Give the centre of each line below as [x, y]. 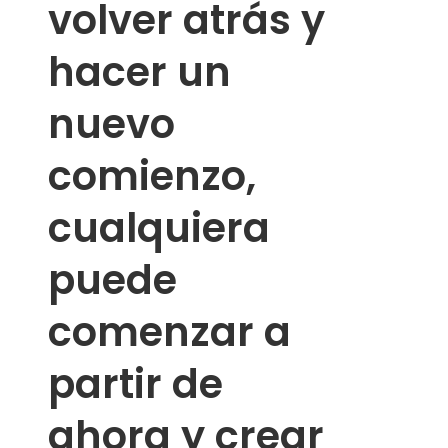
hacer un [139, 72]
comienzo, [152, 176]
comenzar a [169, 332]
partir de [135, 384]
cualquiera [159, 228]
